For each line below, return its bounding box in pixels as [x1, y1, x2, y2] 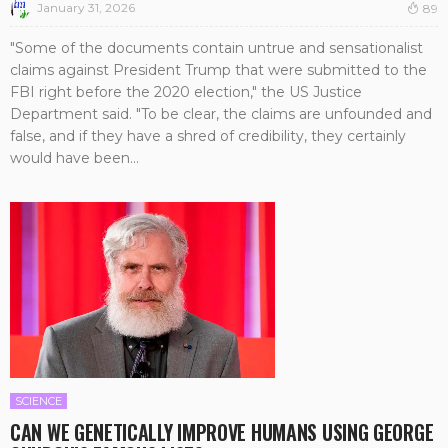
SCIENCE [15, 394, 62, 409]
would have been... [10, 148, 139, 167]
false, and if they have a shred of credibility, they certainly [10, 126, 406, 145]
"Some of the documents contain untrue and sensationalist [10, 38, 423, 57]
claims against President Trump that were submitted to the [10, 60, 427, 79]
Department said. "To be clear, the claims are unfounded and [10, 104, 432, 123]
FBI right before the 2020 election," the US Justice [10, 82, 362, 101]
